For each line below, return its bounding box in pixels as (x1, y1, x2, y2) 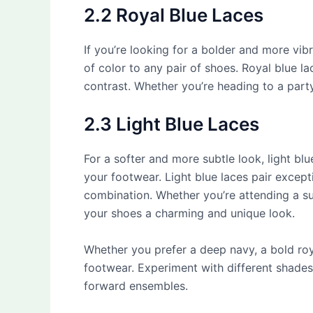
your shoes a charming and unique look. (84, 206, 295, 221)
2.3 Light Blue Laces (84, 113, 259, 136)
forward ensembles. (84, 278, 188, 293)
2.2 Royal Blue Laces (84, 3, 263, 26)
